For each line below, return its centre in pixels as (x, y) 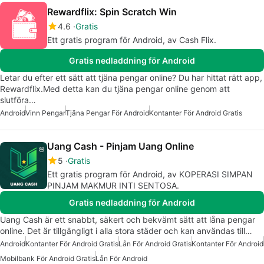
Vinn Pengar (45, 113)
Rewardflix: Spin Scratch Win (112, 12)
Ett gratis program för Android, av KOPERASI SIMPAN (150, 174)
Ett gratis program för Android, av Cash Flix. (132, 40)
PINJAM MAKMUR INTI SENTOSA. (113, 186)
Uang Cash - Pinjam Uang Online (121, 146)
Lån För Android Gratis (155, 244)
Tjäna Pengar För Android (107, 113)
